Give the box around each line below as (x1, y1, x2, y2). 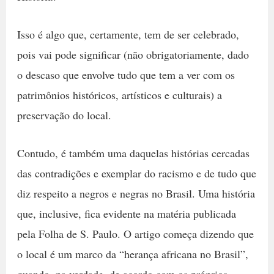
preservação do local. (17, 107, 111, 122)
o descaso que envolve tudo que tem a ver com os (17, 67, 235, 82)
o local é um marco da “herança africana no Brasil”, (17, 246, 248, 261)
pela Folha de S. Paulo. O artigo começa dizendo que (17, 226, 254, 241)
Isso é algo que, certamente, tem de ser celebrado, (17, 26, 239, 42)
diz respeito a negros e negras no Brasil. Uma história (17, 185, 255, 201)
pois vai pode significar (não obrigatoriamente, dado (17, 46, 249, 62)
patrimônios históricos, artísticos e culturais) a (17, 87, 222, 102)
